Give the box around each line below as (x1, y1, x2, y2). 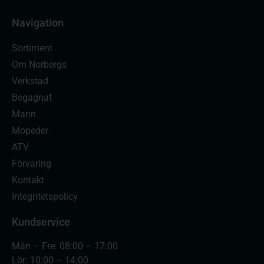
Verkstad (12, 75, 48, 87)
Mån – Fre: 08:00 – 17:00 (12, 240, 118, 252)
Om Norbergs (12, 58, 67, 70)
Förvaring (12, 157, 51, 169)
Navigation (12, 16, 64, 29)
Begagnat (12, 91, 52, 103)
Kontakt (12, 174, 44, 186)
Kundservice (12, 215, 70, 228)
